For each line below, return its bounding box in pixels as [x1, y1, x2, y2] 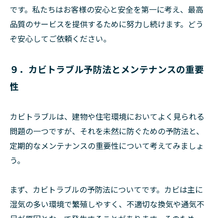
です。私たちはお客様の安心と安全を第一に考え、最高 [10, 3, 203, 15]
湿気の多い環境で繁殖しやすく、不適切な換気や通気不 [10, 198, 204, 210]
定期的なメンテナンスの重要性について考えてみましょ [10, 140, 204, 151]
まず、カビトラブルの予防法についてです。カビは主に [10, 183, 203, 195]
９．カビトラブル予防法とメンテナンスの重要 [10, 62, 204, 75]
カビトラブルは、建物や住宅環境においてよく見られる [10, 110, 204, 122]
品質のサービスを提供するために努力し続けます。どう [10, 18, 203, 30]
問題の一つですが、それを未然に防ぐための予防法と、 [10, 125, 204, 137]
